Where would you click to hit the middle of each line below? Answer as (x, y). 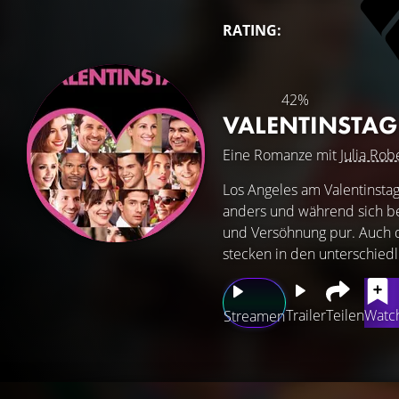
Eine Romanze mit (281, 155)
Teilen (345, 315)
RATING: (252, 30)
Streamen (254, 316)
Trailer (306, 315)
